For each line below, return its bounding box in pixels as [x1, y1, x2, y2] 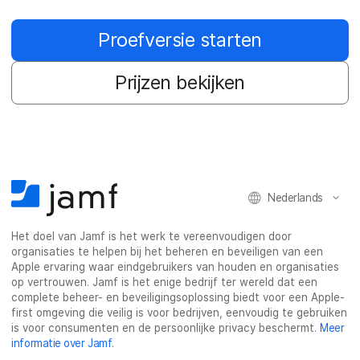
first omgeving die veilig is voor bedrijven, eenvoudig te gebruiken [11, 306, 348, 320]
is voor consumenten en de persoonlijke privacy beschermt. [11, 321, 321, 335]
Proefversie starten [98, 27, 262, 51]
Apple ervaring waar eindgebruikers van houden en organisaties [11, 260, 340, 274]
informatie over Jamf [11, 337, 112, 350]
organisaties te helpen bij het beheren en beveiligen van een [11, 245, 324, 259]
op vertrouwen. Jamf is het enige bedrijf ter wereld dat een [11, 276, 318, 289]
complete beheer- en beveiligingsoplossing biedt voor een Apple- [11, 291, 346, 305]
